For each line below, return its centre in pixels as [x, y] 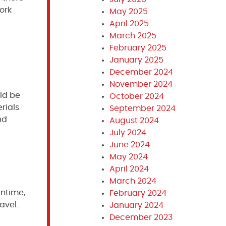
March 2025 [133, 36]
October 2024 [136, 96]
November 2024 [141, 84]
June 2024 [129, 145]
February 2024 [138, 193]
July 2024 [128, 133]
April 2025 [129, 24]
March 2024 [133, 181]
